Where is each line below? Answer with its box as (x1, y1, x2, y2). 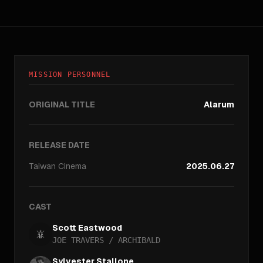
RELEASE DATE (29, 140, 90, 150)
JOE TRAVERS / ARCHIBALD (52, 235, 160, 245)
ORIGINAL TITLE (29, 99, 95, 110)
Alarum (204, 99, 234, 110)
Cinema (58, 161, 86, 171)
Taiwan (29, 161, 56, 171)
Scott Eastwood (52, 222, 122, 233)
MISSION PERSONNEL (29, 70, 111, 79)
